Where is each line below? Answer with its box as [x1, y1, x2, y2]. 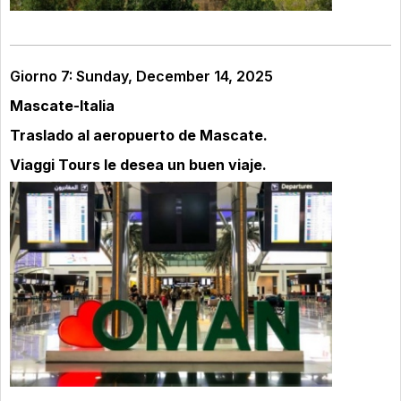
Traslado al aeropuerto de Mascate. [10, 126, 271, 145]
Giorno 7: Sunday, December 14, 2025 [10, 67, 273, 86]
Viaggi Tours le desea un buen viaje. [10, 156, 269, 175]
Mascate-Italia [10, 97, 115, 115]
